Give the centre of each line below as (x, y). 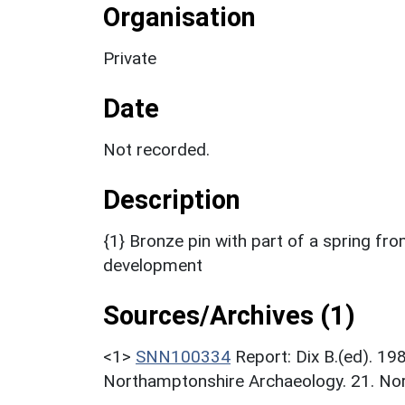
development (153, 265)
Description (172, 199)
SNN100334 (183, 356)
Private (130, 58)
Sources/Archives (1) (229, 315)
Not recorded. (156, 149)
